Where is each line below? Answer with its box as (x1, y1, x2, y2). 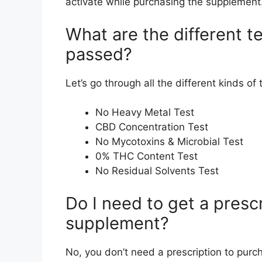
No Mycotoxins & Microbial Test (95, 136, 243, 148)
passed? (65, 43, 132, 64)
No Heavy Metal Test (95, 106, 194, 119)
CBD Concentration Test (95, 121, 208, 133)
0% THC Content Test (95, 150, 198, 163)
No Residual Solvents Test (95, 165, 219, 177)
